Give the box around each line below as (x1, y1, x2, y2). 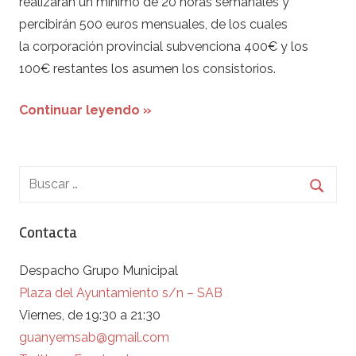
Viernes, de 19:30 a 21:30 (19, 307, 161, 323)
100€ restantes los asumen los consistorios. (19, 60, 276, 76)
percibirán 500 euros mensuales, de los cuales (19, 16, 288, 32)
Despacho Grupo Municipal (19, 262, 178, 278)
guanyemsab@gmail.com (19, 329, 169, 345)
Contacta (19, 222, 77, 242)
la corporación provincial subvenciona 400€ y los (19, 38, 308, 54)
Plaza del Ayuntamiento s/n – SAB (19, 284, 222, 300)
